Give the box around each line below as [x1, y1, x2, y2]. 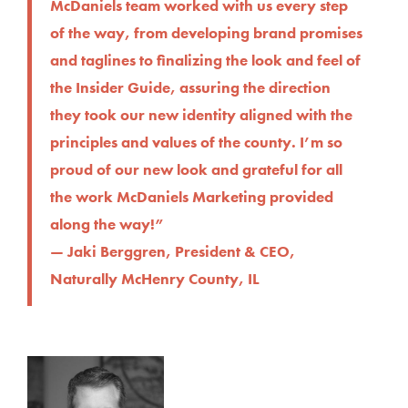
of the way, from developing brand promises [50, 23, 362, 44]
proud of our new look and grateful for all [50, 159, 342, 180]
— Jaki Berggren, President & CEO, [50, 241, 295, 262]
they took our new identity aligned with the [50, 105, 352, 126]
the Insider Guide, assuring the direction [50, 77, 331, 98]
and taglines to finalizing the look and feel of [50, 50, 361, 71]
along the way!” [50, 214, 164, 235]
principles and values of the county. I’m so [50, 132, 342, 153]
